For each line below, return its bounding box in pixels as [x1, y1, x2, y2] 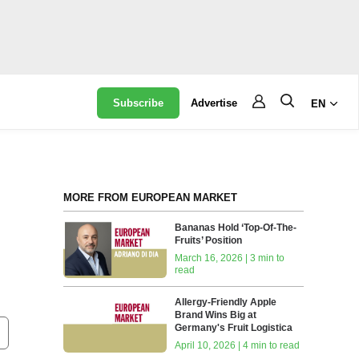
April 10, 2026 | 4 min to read [175, 339, 301, 351]
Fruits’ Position [175, 234, 243, 246]
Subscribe [113, 97, 164, 109]
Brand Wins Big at [175, 309, 257, 321]
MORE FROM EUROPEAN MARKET [63, 192, 237, 204]
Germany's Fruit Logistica [175, 321, 293, 333]
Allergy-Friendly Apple [175, 296, 277, 308]
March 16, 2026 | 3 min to [175, 252, 285, 264]
